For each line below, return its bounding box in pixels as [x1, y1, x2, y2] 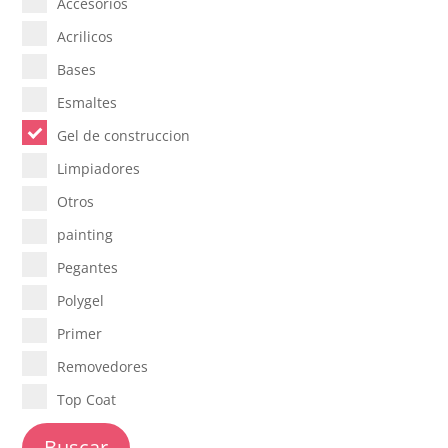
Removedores [57, 356, 149, 376]
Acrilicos [57, 26, 114, 46]
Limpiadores [57, 158, 141, 178]
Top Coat [57, 389, 117, 409]
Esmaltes [57, 92, 118, 112]
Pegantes [57, 257, 119, 277]
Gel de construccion [57, 125, 191, 145]
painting [57, 224, 114, 244]
